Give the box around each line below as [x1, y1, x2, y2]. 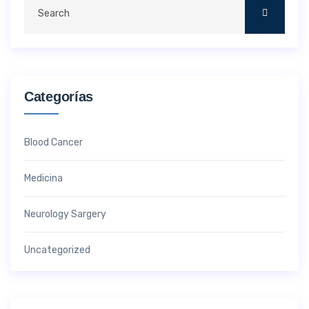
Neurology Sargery [24, 208, 106, 220]
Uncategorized [24, 244, 90, 256]
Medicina [24, 172, 63, 184]
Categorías [24, 89, 93, 104]
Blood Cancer [24, 137, 83, 148]
